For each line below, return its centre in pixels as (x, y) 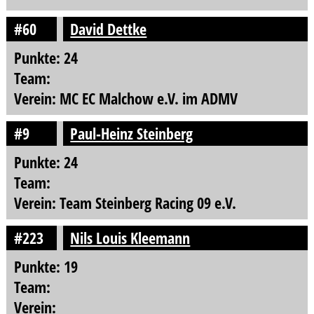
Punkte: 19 (46, 266)
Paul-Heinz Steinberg (132, 133)
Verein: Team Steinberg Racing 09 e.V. (125, 203)
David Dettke (109, 29)
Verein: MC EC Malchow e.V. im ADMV (125, 99)
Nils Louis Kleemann (130, 238)
